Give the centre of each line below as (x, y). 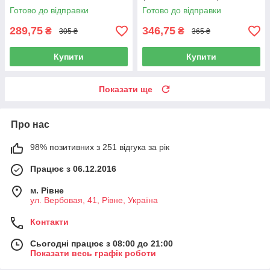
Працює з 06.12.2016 (73, 169)
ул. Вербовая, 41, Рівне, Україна (94, 200)
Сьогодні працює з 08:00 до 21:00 (102, 244)
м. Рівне (47, 191)
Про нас (30, 125)
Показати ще (126, 89)
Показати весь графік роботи (93, 253)
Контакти (49, 222)
